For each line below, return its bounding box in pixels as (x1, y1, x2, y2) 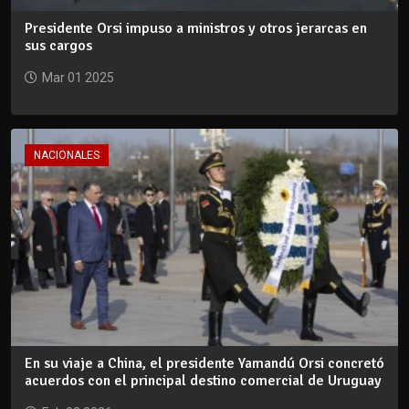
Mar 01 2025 (42, 69, 114, 85)
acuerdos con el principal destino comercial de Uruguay (25, 372, 382, 391)
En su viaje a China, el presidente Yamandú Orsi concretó (25, 354, 384, 373)
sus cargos (25, 36, 92, 55)
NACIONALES (34, 148, 100, 162)
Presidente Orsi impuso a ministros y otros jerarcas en (25, 18, 367, 37)
